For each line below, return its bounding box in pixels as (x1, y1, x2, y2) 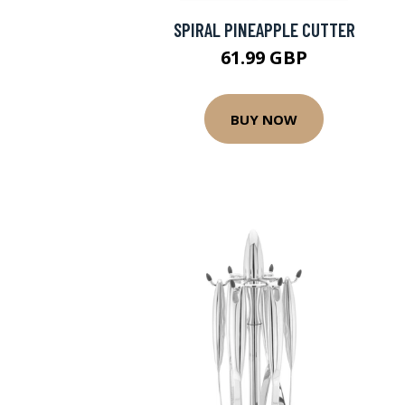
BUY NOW (231, 109, 297, 128)
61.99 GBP (221, 45, 307, 70)
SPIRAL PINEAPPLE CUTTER (173, 18, 355, 41)
